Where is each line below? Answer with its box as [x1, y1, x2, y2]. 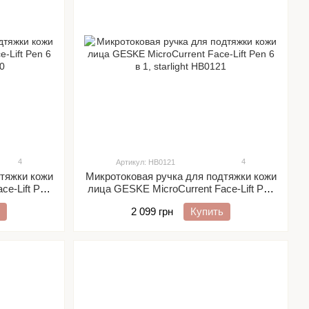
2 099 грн [131, 206, 173, 217]
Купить [190, 206, 223, 217]
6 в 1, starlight [149, 195, 212, 207]
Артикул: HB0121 [116, 158, 175, 166]
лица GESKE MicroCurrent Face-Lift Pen [87, 183, 275, 195]
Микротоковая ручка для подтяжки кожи [85, 170, 277, 182]
